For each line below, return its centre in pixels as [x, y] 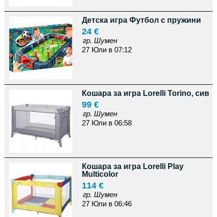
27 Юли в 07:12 [107, 50]
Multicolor [100, 174]
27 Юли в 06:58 [107, 123]
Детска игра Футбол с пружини [141, 20]
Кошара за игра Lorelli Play [132, 166]
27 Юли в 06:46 [107, 204]
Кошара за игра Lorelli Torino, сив [145, 93]
